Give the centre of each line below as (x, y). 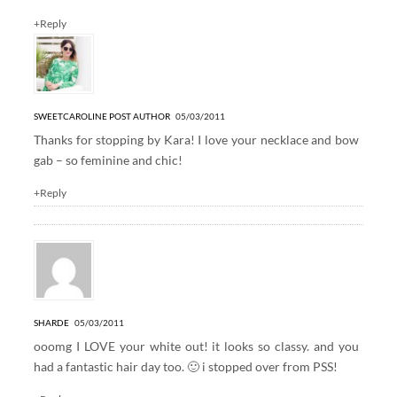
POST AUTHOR (139, 116)
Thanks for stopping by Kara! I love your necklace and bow (196, 139)
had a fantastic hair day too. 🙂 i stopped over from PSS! (185, 366)
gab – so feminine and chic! (108, 160)
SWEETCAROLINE (70, 116)
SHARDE (51, 322)
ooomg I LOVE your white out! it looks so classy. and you (196, 346)
